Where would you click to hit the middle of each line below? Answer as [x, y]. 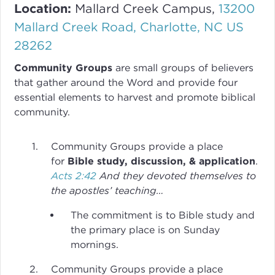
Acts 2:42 [74, 176]
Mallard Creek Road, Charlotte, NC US [129, 27]
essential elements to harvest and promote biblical [135, 97]
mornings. [95, 244]
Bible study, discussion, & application [162, 161]
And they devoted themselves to [178, 176]
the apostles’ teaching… [108, 190]
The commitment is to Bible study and [163, 215]
